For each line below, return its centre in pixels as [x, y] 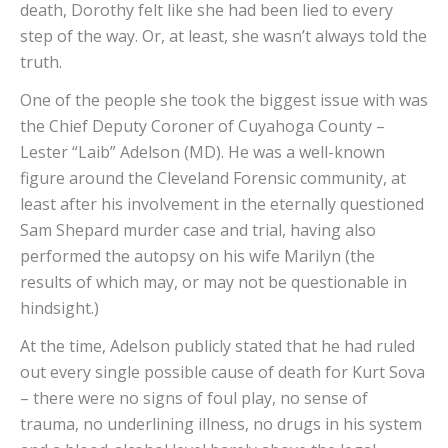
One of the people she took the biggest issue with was [224, 100]
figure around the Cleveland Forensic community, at [213, 178]
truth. [43, 62]
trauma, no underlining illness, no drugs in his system [221, 424]
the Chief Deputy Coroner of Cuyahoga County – [202, 126]
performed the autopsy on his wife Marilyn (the [197, 256]
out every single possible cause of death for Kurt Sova [222, 372]
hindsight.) [61, 308]
